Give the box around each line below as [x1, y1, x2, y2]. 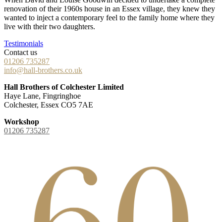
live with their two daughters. [4, 22, 95, 31]
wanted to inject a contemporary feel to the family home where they [4, 13, 215, 22]
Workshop [4, 117, 39, 126]
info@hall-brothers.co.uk [4, 65, 82, 74]
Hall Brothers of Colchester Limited [4, 82, 124, 91]
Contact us [4, 48, 37, 56]
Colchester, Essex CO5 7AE [4, 100, 93, 109]
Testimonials [4, 39, 43, 48]
